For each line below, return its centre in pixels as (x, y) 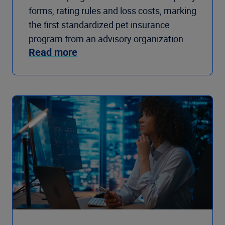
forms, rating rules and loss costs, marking (113, 10)
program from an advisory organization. (107, 38)
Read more (53, 52)
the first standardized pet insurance (99, 24)
